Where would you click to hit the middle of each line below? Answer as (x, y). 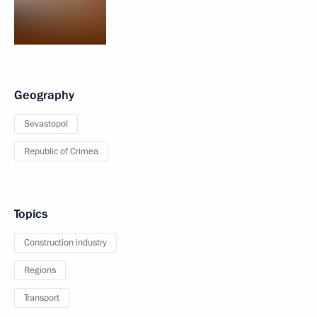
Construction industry (65, 243)
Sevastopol (46, 124)
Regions (40, 270)
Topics (31, 214)
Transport (42, 298)
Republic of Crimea (61, 151)
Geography (44, 95)
